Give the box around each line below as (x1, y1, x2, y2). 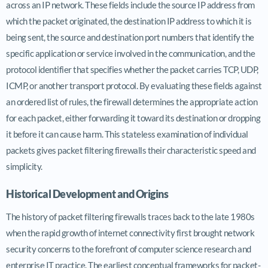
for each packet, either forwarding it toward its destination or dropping (6, 112, 260, 123)
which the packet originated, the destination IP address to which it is (6, 15, 251, 26)
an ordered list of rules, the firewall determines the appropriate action (6, 96, 257, 107)
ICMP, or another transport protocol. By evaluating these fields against (6, 80, 262, 91)
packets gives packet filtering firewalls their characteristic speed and (6, 144, 256, 156)
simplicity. (6, 160, 42, 172)
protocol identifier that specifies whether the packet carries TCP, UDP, (6, 63, 258, 75)
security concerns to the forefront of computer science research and (6, 243, 251, 254)
